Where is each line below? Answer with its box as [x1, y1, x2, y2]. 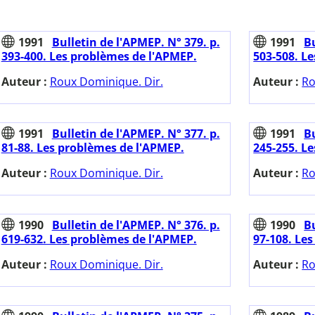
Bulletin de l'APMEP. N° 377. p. [51, 126, 220, 142]
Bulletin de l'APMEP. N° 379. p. [51, 34, 220, 51]
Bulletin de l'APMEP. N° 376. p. [51, 217, 220, 233]
